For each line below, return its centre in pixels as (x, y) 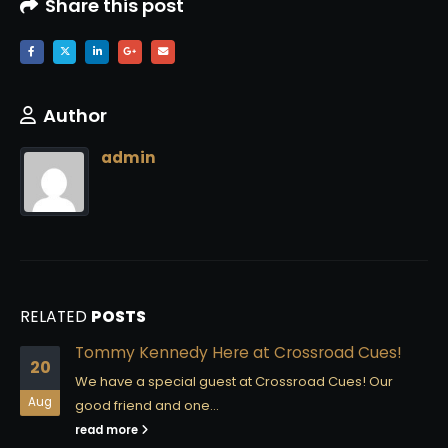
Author (75, 116)
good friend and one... (147, 405)
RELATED (55, 316)
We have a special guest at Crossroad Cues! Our (234, 381)
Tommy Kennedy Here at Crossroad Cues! (238, 352)
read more (108, 429)
